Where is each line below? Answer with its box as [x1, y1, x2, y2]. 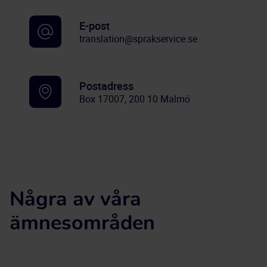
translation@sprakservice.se [79, 32, 197, 45]
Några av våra [10, 190, 141, 210]
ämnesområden [10, 213, 155, 234]
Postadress [79, 79, 133, 93]
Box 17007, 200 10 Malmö [79, 92, 190, 105]
